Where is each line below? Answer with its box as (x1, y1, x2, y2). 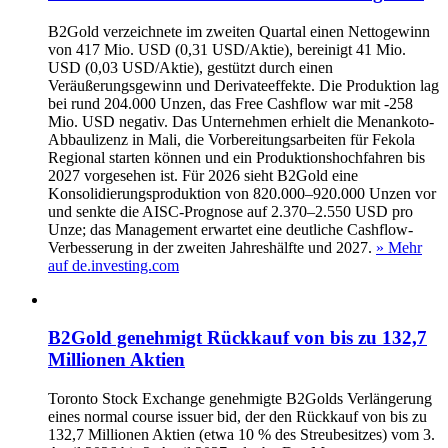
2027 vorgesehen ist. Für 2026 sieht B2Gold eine (48, 166, 358, 184)
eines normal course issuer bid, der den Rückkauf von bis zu (48, 408, 427, 426)
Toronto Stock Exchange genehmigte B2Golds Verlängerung (48, 390, 432, 408)
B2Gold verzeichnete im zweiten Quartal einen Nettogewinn (48, 22, 430, 40)
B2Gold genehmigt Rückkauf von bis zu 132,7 (48, 327, 427, 349)
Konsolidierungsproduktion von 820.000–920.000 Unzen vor (48, 184, 436, 202)
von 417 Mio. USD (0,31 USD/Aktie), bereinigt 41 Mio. (48, 40, 406, 58)
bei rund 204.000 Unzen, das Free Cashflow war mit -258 (48, 94, 413, 112)
